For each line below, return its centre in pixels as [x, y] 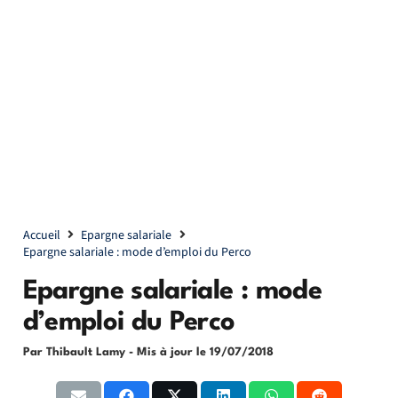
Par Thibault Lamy [76, 352]
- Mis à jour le [169, 352]
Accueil [41, 235]
